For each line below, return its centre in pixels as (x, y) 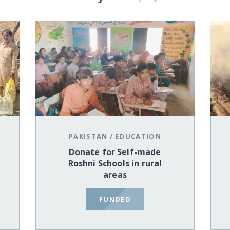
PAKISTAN (88, 136)
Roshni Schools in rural (115, 164)
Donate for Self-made (115, 152)
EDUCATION (138, 136)
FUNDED (115, 199)
